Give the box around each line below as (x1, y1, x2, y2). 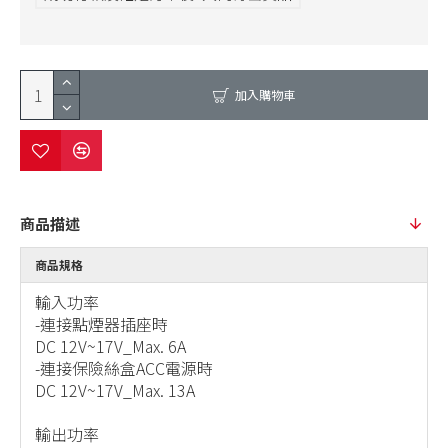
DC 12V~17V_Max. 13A (35, 378, 195, 403)
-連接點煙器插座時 (35, 312, 168, 337)
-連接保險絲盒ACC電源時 (35, 356, 213, 381)
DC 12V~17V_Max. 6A (35, 334, 186, 359)
